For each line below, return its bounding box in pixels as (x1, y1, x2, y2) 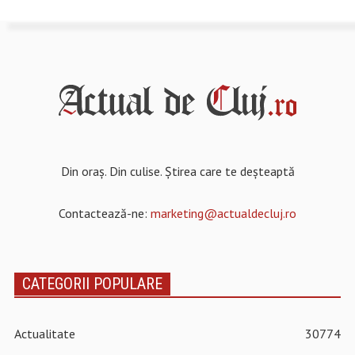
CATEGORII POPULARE (21, 274, 162, 294)
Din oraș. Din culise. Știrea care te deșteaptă (60, 163, 295, 180)
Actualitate (13, 326, 75, 342)
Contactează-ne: (59, 205, 151, 222)
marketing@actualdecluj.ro (151, 205, 296, 222)
